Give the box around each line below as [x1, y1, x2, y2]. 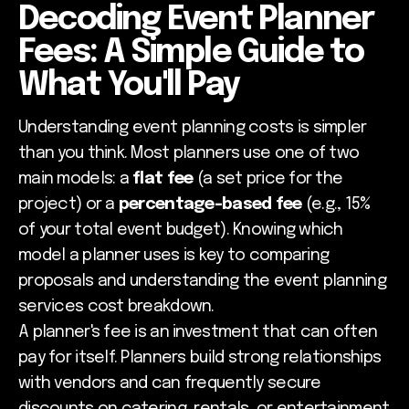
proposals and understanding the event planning [18, 273, 386, 290]
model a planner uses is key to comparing [18, 247, 330, 265]
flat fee [132, 171, 194, 188]
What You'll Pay [18, 69, 239, 103]
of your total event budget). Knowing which [18, 222, 343, 239]
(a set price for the [193, 171, 343, 188]
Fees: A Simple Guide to [18, 37, 364, 70]
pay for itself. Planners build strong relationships [18, 350, 382, 367]
